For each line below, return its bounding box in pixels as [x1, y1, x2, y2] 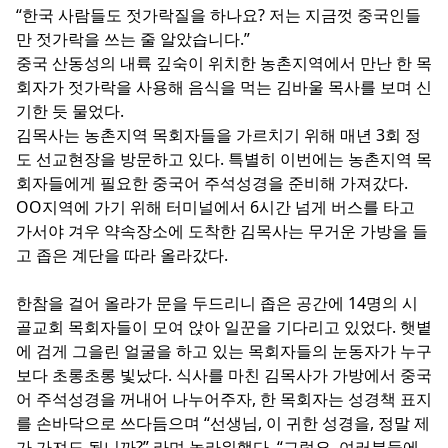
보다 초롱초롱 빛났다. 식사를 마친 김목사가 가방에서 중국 [16, 364, 432, 387]
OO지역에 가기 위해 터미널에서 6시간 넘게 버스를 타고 [16, 196, 415, 219]
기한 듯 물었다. [16, 100, 124, 123]
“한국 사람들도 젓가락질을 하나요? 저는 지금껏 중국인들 [16, 4, 421, 27]
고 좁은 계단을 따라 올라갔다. [16, 244, 228, 267]
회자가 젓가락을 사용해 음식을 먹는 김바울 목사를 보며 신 [16, 76, 432, 99]
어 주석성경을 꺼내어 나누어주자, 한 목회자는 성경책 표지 [16, 388, 432, 411]
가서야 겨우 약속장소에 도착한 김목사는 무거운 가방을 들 [16, 220, 428, 243]
